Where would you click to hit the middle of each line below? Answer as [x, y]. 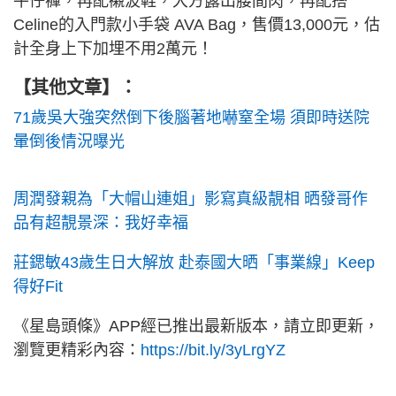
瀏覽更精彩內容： [77, 350]
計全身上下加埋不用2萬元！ [113, 49]
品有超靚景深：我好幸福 [101, 223]
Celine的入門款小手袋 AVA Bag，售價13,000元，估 [197, 25]
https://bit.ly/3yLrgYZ [213, 350]
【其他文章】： [75, 88]
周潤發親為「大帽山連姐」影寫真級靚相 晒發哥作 [190, 199]
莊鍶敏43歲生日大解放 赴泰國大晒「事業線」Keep [194, 263]
